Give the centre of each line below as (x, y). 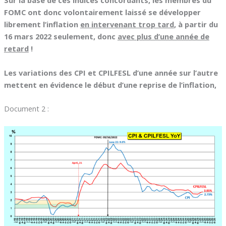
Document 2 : (26, 108)
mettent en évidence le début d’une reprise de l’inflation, (110, 84)
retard (16, 49)
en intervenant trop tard (127, 24)
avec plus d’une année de (163, 37)
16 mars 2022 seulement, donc (61, 37)
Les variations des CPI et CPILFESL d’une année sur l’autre (111, 72)
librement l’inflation (42, 24)
